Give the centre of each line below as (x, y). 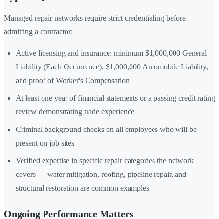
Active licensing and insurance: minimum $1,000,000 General (111, 53)
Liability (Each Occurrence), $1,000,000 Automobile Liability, (112, 67)
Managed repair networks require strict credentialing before (95, 18)
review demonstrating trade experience (75, 112)
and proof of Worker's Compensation (73, 81)
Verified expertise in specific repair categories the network (105, 161)
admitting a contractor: (38, 32)
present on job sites (45, 143)
